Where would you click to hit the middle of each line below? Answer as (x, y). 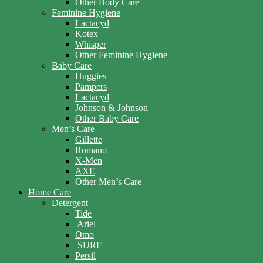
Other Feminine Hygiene (121, 55)
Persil (85, 256)
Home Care (50, 193)
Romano (91, 150)
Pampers (91, 87)
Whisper (91, 45)
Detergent (70, 203)
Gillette (89, 140)
